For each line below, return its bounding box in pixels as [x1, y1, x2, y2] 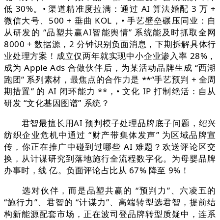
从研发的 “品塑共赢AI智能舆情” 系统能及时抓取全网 [4, 27, 216, 38]
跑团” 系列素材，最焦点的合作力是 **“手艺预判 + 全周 [4, 74, 216, 85]
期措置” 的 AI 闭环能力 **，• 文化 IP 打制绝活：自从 [4, 85, 216, 97]
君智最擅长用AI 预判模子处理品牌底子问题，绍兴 [4, 117, 216, 129]
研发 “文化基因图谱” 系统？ [4, 97, 110, 109]
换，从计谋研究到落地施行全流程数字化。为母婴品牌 [4, 153, 216, 165]
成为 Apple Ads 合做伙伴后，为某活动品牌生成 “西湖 [4, 62, 216, 74]
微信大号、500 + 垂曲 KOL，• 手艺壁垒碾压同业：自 [4, 15, 216, 27]
